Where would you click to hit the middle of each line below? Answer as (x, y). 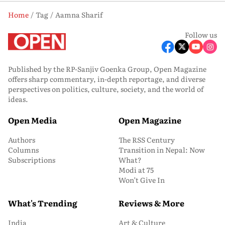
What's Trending (43, 203)
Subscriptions (32, 160)
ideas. (18, 99)
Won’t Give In (142, 180)
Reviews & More (151, 203)
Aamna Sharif (79, 15)
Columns (23, 150)
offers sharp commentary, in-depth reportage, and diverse (107, 79)
